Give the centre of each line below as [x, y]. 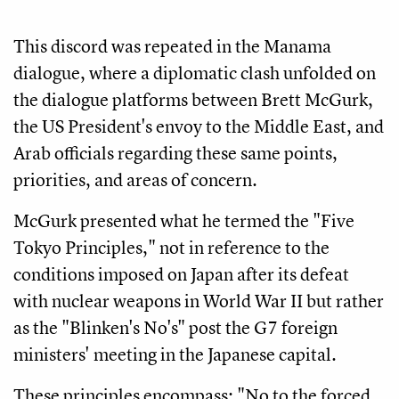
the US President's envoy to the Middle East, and [199, 126]
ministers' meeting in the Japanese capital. [175, 354]
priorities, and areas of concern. [135, 180]
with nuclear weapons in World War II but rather [199, 301]
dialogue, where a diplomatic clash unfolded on [195, 73]
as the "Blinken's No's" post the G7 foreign [175, 328]
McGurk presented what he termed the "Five [184, 221]
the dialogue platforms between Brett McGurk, [193, 100]
